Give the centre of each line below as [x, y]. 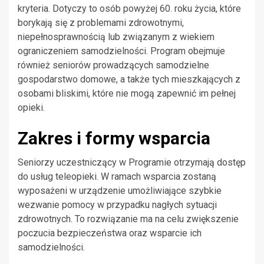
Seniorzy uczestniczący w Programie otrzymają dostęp [132, 163]
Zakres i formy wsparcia [114, 138]
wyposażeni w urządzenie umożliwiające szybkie [120, 191]
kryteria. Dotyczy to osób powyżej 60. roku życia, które [129, 9]
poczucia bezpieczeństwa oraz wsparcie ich [110, 233]
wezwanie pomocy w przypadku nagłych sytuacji [117, 205]
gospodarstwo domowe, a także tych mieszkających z [129, 80]
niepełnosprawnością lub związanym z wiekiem [116, 37]
